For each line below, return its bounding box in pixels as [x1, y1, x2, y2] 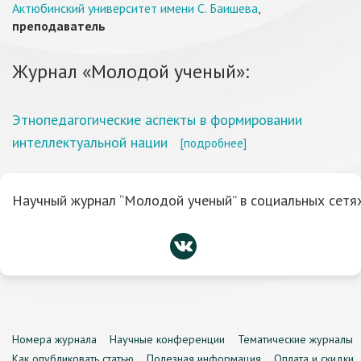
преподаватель [12, 18, 106, 34]
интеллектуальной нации [12, 133, 168, 151]
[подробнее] [180, 135, 247, 151]
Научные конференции [110, 332, 225, 346]
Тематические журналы [238, 332, 353, 346]
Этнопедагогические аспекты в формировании [12, 110, 302, 129]
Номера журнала [12, 332, 97, 346]
